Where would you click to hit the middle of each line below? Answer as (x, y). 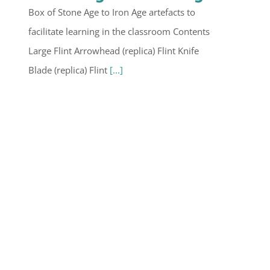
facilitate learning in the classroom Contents (119, 32)
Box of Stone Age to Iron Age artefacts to (112, 12)
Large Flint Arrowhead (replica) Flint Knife (114, 51)
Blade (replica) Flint (69, 70)
